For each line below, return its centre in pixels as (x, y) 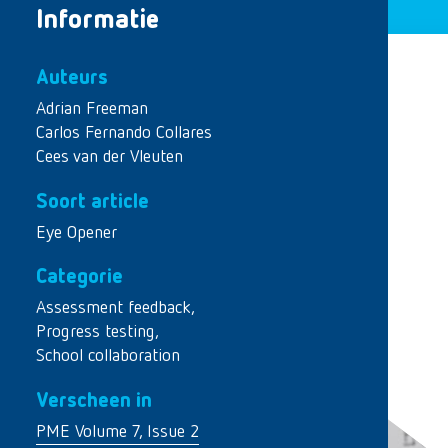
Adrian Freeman (92, 109)
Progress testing (95, 332)
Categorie (79, 277)
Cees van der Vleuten (109, 157)
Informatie (97, 21)
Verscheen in (94, 400)
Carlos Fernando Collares (124, 133)
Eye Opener (76, 232)
